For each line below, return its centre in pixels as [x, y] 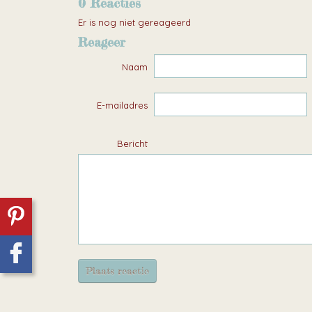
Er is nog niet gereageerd [134, 23]
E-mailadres [122, 106]
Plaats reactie [117, 271]
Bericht [132, 144]
